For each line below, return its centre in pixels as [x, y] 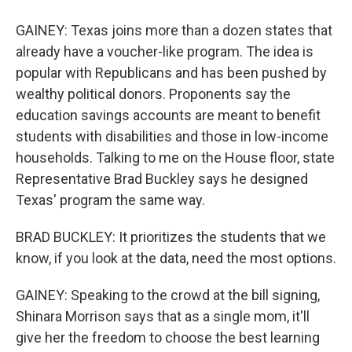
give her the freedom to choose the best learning [168, 337]
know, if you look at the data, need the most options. [176, 258]
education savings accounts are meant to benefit [168, 115]
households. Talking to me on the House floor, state [175, 158]
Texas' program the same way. [110, 200]
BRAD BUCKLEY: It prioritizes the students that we [171, 237]
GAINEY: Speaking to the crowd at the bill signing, [168, 295]
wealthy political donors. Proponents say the [153, 94]
